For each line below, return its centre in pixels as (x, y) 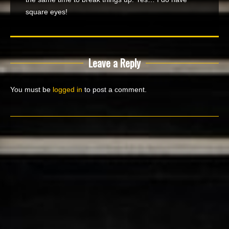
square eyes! (47, 12)
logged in (67, 89)
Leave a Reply (114, 63)
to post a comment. (114, 89)
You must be (31, 89)
